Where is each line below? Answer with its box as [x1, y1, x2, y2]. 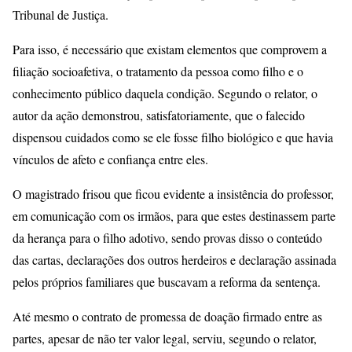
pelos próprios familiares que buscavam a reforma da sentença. [13, 273, 321, 290]
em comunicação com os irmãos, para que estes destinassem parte [13, 207, 335, 224]
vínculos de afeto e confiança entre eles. [13, 150, 208, 167]
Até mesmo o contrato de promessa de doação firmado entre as [13, 307, 322, 324]
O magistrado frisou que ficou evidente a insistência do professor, [13, 185, 334, 202]
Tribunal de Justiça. [13, 5, 108, 23]
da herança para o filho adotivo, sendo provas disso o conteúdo [13, 229, 322, 246]
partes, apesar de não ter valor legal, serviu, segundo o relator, [13, 329, 317, 346]
